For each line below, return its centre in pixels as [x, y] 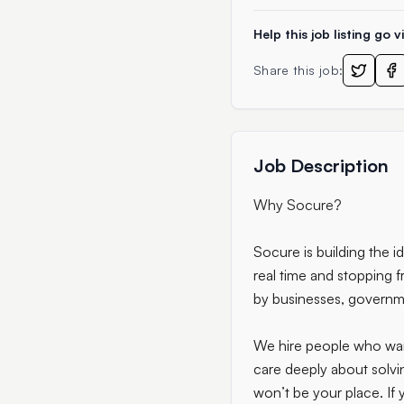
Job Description [321, 165]
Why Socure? [298, 205]
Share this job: [298, 70]
